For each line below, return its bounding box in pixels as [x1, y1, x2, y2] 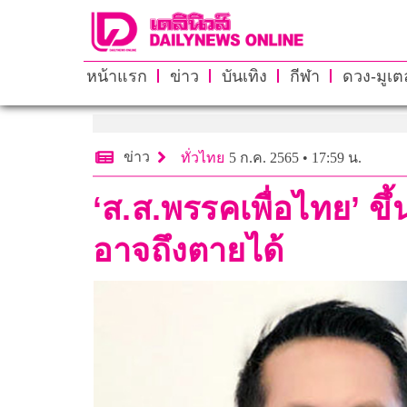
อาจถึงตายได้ [93, 231, 283, 269]
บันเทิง [221, 66, 267, 85]
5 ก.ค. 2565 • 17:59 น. [229, 149, 362, 165]
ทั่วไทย [181, 149, 224, 165]
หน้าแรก [85, 66, 147, 85]
